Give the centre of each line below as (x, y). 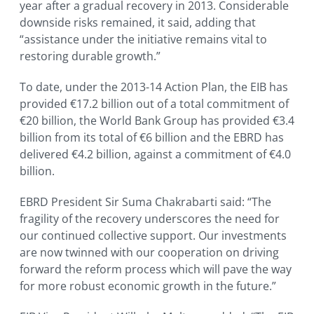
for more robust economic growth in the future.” (148, 286)
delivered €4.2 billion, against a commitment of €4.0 (155, 155)
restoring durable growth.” (90, 56)
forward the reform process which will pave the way (156, 269)
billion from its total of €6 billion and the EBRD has (152, 138)
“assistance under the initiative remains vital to (143, 40)
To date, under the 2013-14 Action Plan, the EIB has (154, 87)
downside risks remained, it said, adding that (138, 23)
